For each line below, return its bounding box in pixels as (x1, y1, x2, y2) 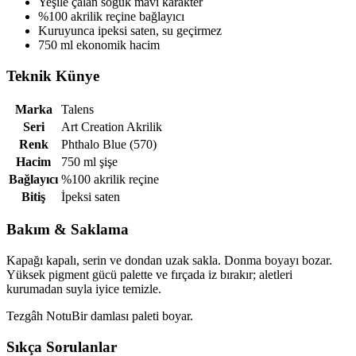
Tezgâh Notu (6, 309, 72, 323)
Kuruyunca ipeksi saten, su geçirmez (38, 24, 222, 38)
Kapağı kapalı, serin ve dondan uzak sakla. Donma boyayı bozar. (6, 253, 332, 268)
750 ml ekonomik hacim (38, 38, 160, 52)
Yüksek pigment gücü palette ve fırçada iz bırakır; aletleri (6, 268, 292, 282)
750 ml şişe (61, 154, 118, 168)
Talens (61, 102, 94, 116)
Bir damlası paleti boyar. (72, 309, 193, 323)
